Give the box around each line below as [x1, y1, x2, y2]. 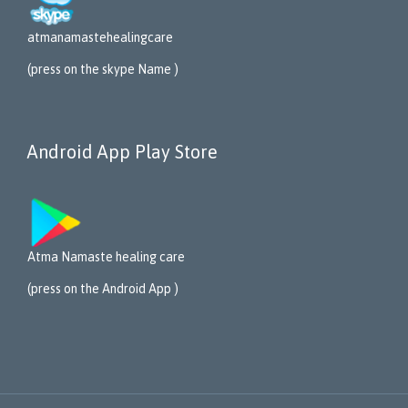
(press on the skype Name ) [27, 61, 178, 76]
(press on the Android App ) [27, 280, 178, 296]
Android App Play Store [27, 140, 218, 162]
